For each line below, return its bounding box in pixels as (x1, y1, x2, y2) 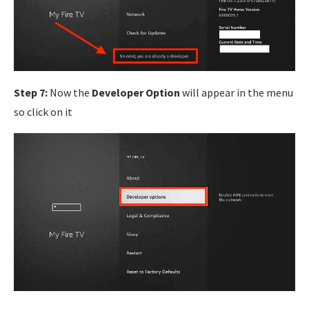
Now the (48, 86, 92, 100)
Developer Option (92, 86, 180, 100)
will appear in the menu (180, 86, 293, 100)
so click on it (14, 105, 72, 119)
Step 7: (14, 86, 48, 100)
